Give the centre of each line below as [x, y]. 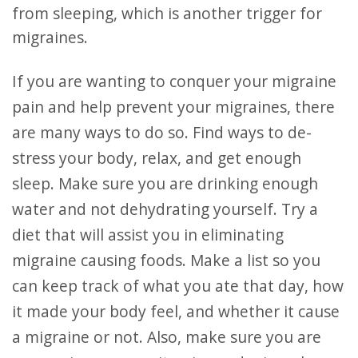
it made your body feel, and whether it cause [176, 311]
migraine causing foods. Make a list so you [166, 260]
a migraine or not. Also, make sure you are [167, 337]
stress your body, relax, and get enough [157, 158]
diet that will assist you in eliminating [148, 235]
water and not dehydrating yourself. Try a [165, 209]
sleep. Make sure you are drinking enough [165, 183]
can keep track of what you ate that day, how [178, 286]
